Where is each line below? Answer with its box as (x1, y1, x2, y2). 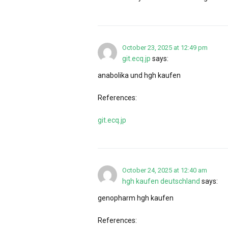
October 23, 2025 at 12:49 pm (122, 43, 208, 51)
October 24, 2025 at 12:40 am (122, 166, 207, 174)
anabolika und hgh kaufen (98, 71, 181, 79)
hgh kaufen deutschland (122, 177, 200, 185)
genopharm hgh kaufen (98, 193, 174, 202)
